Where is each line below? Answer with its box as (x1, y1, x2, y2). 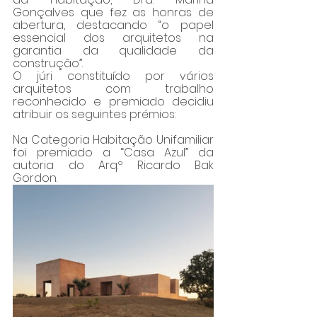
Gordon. (13, 170, 57, 187)
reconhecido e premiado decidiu (13, 93, 214, 110)
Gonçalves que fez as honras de (13, 4, 214, 21)
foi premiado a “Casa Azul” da (13, 144, 214, 161)
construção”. (13, 55, 86, 72)
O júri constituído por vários (13, 68, 214, 85)
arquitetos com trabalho (13, 81, 214, 98)
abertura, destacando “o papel (13, 17, 214, 34)
